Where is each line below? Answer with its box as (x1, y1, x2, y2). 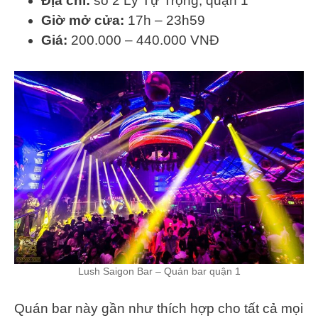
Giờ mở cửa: (41, 13, 128, 28)
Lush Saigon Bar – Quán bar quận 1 (77, 265, 241, 277)
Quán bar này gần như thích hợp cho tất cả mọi (14, 301, 303, 317)
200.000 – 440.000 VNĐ (67, 33, 219, 48)
